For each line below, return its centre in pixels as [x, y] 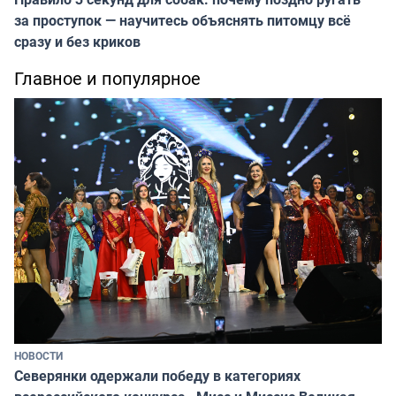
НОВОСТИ [38, 355]
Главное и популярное [107, 79]
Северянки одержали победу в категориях [157, 375]
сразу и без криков [77, 42]
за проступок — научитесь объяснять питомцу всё [183, 21]
